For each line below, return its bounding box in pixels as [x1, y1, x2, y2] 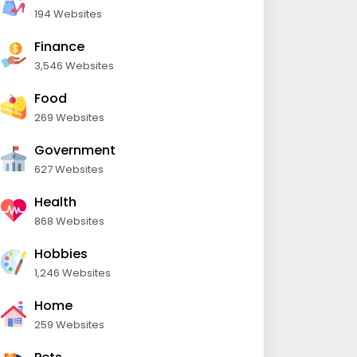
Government [34, 141, 116, 159]
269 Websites [34, 110, 104, 125]
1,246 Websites [34, 265, 111, 280]
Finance [34, 37, 84, 56]
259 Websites [34, 317, 104, 332]
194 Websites [34, 6, 102, 22]
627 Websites [34, 162, 104, 177]
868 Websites [34, 214, 104, 229]
